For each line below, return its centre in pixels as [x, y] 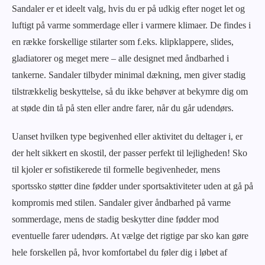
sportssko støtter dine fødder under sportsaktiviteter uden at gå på [132, 186]
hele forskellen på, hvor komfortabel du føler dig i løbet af [119, 252]
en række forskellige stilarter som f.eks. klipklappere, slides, [123, 41]
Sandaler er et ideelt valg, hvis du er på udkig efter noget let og [128, 8]
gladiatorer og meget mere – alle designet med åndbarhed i [120, 58]
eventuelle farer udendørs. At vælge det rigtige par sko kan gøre [130, 235]
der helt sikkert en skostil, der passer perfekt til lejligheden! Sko [130, 153]
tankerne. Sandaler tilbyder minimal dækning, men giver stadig [129, 75]
